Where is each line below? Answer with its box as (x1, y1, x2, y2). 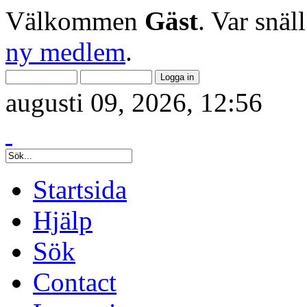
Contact (33, 267, 116, 297)
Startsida (33, 175, 127, 204)
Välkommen (5, 6, 145, 36)
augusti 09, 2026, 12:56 (5, 88, 262, 117)
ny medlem (5, 37, 125, 66)
